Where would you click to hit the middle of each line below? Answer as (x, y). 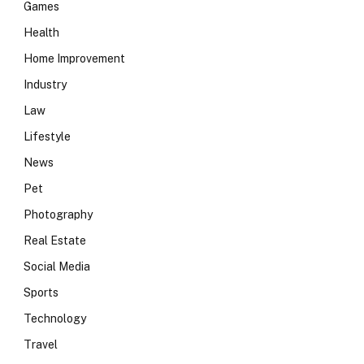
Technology (55, 318)
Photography (58, 214)
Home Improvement (74, 58)
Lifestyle (47, 136)
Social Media (57, 266)
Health (41, 32)
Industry (45, 84)
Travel (41, 344)
